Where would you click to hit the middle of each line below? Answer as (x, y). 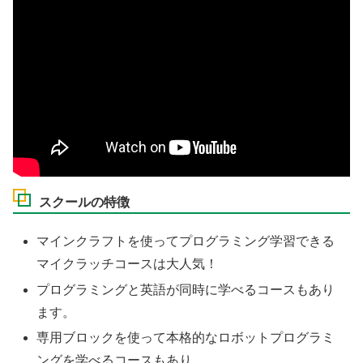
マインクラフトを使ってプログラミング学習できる (186, 241)
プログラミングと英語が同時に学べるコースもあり (186, 289)
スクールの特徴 (84, 203)
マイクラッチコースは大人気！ (128, 264)
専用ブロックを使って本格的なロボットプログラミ (186, 337)
